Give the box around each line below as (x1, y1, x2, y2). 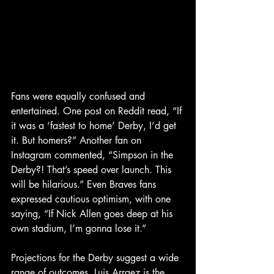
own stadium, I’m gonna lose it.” (11, 222, 146, 235)
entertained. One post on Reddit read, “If (11, 105, 185, 117)
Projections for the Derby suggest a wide (11, 251, 182, 264)
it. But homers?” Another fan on (11, 134, 144, 147)
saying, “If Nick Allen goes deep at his (11, 207, 176, 220)
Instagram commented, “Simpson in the (11, 149, 176, 161)
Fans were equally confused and (11, 90, 148, 103)
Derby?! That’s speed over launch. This (11, 163, 174, 176)
